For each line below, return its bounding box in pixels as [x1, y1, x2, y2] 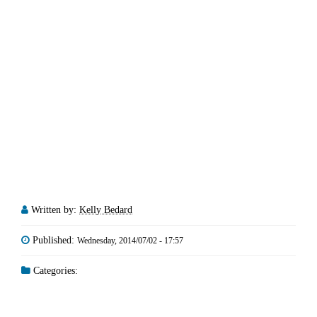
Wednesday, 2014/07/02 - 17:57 [77, 235, 183, 246]
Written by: [31, 204, 79, 215]
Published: [33, 234, 77, 246]
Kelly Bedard [79, 204, 132, 215]
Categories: [30, 265, 78, 276]
